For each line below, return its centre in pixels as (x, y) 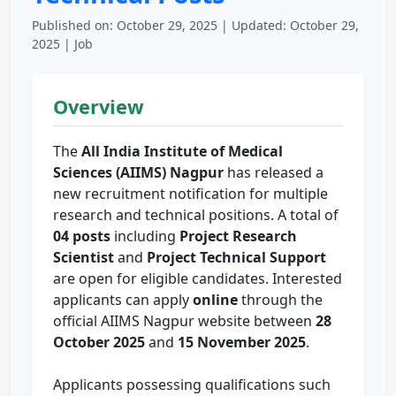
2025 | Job (62, 44)
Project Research (238, 236)
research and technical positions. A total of (196, 215)
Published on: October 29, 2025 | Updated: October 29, (195, 26)
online (215, 300)
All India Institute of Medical (182, 152)
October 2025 (99, 343)
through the (280, 300)
